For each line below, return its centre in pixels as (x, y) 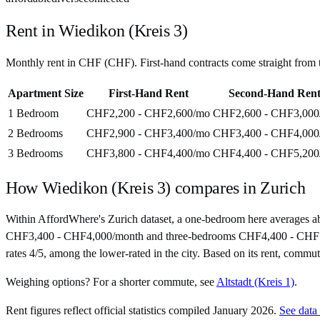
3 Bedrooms (35, 153)
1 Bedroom (33, 113)
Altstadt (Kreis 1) (255, 282)
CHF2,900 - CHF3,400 (140, 133)
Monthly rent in (42, 62)
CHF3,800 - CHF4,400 (140, 153)
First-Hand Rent (148, 93)
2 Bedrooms (35, 133)
